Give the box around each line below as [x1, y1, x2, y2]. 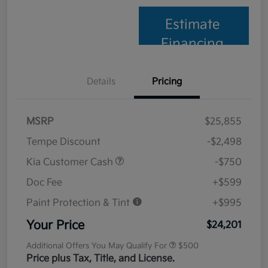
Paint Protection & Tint [26, 197, 132, 209]
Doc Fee [26, 176, 62, 188]
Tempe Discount [26, 136, 100, 148]
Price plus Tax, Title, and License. [26, 252, 175, 264]
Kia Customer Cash [26, 156, 115, 168]
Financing [161, 35, 224, 52]
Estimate [165, 16, 220, 33]
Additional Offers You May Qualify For [26, 240, 167, 251]
